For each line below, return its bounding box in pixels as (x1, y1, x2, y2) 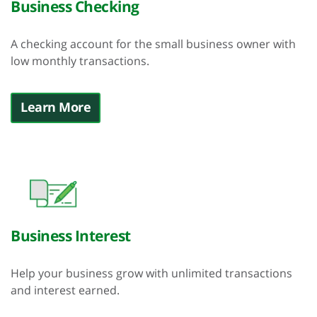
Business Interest (11, 226, 131, 246)
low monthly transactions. (11, 53, 149, 69)
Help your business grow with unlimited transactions (11, 265, 292, 281)
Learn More (21, 98, 91, 115)
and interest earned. (11, 282, 120, 298)
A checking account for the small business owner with (11, 36, 296, 52)
